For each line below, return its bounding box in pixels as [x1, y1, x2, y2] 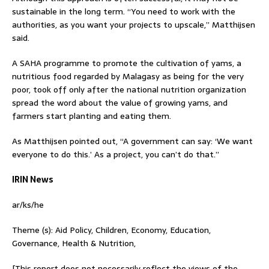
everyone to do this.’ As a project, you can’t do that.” [12, 147, 219, 161]
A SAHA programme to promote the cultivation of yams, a [12, 56, 241, 70]
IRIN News [12, 172, 53, 186]
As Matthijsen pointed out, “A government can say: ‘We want [12, 134, 253, 148]
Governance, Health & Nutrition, [12, 236, 136, 250]
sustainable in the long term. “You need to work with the [12, 4, 235, 18]
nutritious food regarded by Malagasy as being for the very [12, 69, 244, 83]
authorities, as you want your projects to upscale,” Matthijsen [12, 17, 255, 31]
